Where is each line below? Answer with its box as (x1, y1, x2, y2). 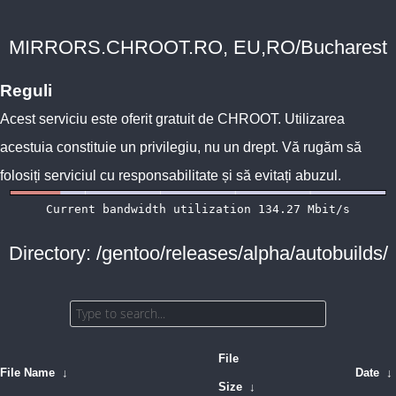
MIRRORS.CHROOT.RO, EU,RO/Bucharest (9, 36, 387, 58)
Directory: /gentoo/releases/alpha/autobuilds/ (8, 242, 388, 264)
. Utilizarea (278, 111, 345, 126)
